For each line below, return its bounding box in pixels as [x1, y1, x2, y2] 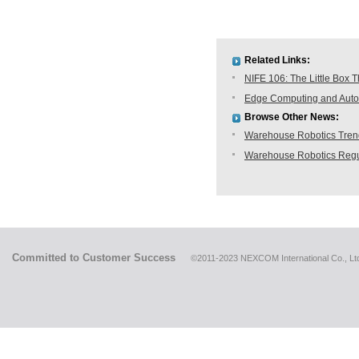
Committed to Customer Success [12, 252, 179, 264]
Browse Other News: [244, 111, 339, 123]
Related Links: [244, 54, 310, 66]
